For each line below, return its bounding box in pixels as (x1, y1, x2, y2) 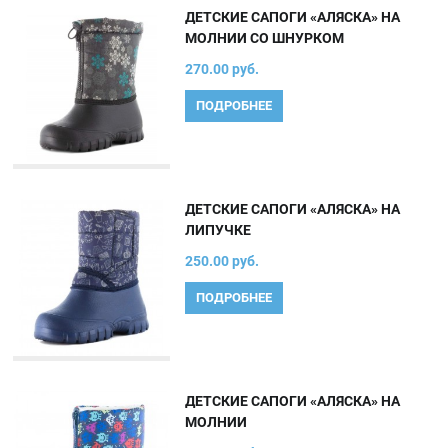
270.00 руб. (185, 61, 260, 78)
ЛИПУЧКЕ (185, 222, 252, 239)
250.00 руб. (185, 253, 260, 270)
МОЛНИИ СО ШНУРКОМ (185, 30, 345, 47)
